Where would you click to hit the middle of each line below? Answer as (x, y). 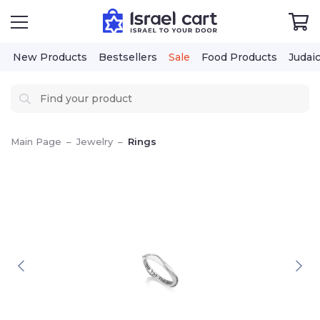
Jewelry (95, 141)
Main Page (36, 141)
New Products (50, 57)
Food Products (239, 57)
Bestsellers (128, 57)
